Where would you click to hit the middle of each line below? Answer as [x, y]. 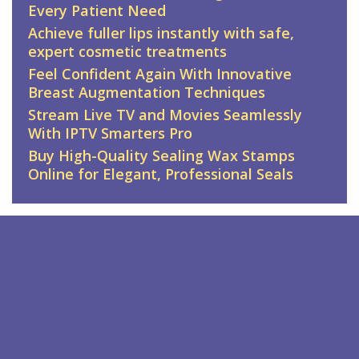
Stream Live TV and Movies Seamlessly [165, 115]
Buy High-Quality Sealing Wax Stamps [161, 156]
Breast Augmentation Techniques [147, 93]
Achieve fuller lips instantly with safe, [161, 33]
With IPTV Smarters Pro [110, 133]
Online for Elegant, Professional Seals [161, 174]
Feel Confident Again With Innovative [160, 74]
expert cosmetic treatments [127, 52]
